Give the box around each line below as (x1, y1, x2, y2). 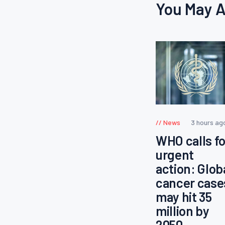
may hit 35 (156, 188, 212, 204)
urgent (156, 146, 194, 162)
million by (156, 202, 209, 218)
